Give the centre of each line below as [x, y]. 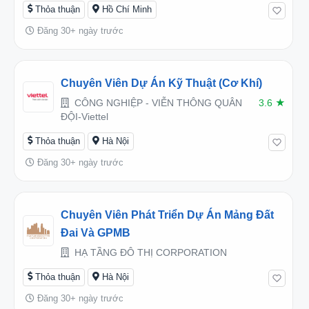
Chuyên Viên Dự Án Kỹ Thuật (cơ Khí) [161, 83]
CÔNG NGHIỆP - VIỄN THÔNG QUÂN [157, 102]
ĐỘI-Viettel [84, 116]
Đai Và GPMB [96, 232]
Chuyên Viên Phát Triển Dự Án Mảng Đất [167, 215]
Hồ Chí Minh [127, 9]
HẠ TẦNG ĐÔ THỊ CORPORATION [149, 252]
